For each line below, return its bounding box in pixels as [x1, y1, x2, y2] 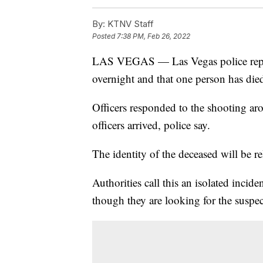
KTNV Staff [105, 18, 154, 29]
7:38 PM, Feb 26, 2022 [117, 31, 190, 41]
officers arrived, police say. [92, 117, 210, 132]
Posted [92, 31, 117, 41]
